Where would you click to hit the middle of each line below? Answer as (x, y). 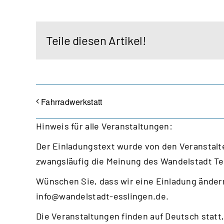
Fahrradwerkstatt (72, 101)
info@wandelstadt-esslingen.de (101, 196)
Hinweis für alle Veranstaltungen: (104, 126)
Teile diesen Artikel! (96, 40)
